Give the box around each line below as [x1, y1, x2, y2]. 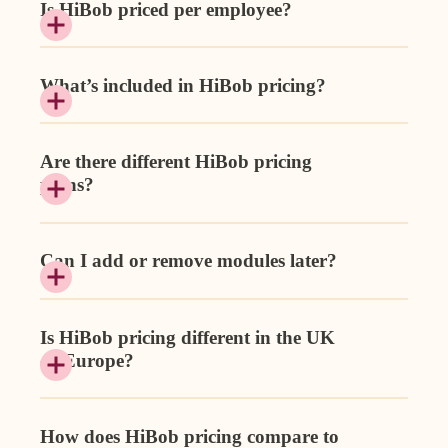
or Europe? [40, 349, 134, 371]
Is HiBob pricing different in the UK [40, 326, 335, 348]
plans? [40, 174, 94, 196]
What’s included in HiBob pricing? [40, 74, 326, 96]
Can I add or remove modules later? [40, 250, 337, 272]
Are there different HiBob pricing [40, 151, 312, 173]
